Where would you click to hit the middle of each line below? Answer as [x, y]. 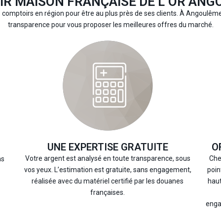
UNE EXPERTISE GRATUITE [108, 147]
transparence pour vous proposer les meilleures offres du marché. [110, 24]
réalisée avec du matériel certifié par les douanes [108, 181]
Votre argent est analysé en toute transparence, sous [108, 158]
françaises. [108, 192]
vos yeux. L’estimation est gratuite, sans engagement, [108, 169]
